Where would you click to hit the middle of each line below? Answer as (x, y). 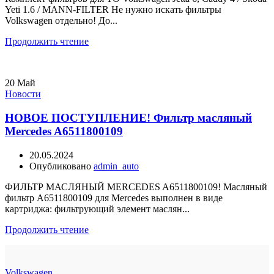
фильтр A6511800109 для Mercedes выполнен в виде (114, 198)
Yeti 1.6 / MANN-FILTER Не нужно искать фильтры (113, 10)
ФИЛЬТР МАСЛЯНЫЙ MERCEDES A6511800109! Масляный (136, 187)
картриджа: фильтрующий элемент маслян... (97, 209)
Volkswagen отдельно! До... (61, 21)
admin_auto (116, 166)
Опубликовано (61, 166)
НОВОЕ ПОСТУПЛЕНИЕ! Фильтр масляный (128, 118)
